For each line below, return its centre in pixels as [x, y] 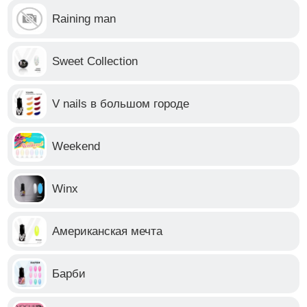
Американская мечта [108, 231]
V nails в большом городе [121, 103]
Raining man [84, 19]
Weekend [76, 146]
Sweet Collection [95, 61]
